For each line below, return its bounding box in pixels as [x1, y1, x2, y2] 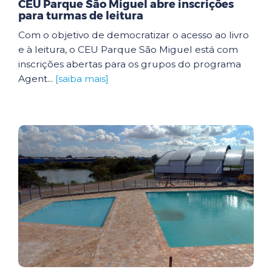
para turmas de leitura [18, 9, 143, 22]
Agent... [18, 73, 55, 84]
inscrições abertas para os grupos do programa [18, 58, 241, 70]
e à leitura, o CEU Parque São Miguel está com [18, 44, 238, 55]
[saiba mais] [55, 73, 109, 84]
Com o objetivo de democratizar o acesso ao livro [18, 29, 249, 41]
